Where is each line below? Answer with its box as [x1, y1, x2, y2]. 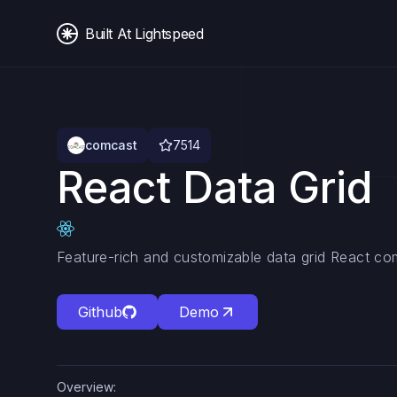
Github [78, 303, 122, 321]
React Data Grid [57, 161, 372, 214]
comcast [85, 137, 137, 152]
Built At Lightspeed [85, 24, 204, 43]
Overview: [57, 379, 116, 394]
